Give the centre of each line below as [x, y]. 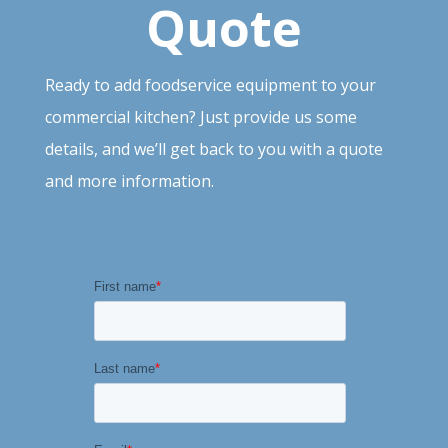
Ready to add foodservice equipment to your [210, 84]
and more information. [129, 180]
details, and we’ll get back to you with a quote [213, 148]
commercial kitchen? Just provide [169, 116]
